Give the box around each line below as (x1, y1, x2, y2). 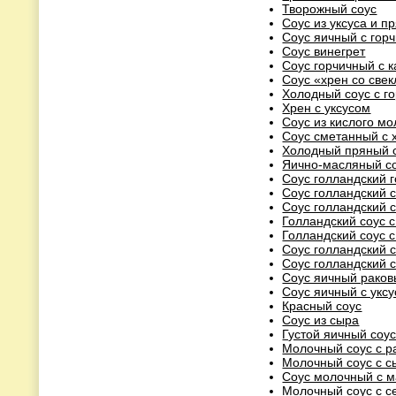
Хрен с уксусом (282, 100, 371, 115)
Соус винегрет (282, 43, 366, 58)
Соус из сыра (282, 312, 360, 327)
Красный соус (282, 298, 362, 313)
